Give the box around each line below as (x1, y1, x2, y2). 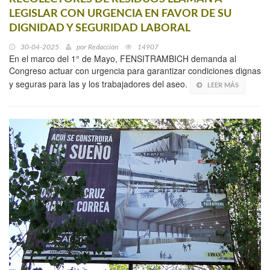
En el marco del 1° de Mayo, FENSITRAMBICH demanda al (9, 52, 236, 65)
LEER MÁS (207, 82, 239, 89)
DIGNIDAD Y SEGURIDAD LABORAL (9, 23, 190, 34)
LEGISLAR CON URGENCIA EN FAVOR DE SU (9, 8, 231, 20)
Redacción (88, 43, 118, 51)
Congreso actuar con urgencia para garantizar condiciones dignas (9, 64, 261, 77)
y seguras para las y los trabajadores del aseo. (9, 78, 190, 90)
